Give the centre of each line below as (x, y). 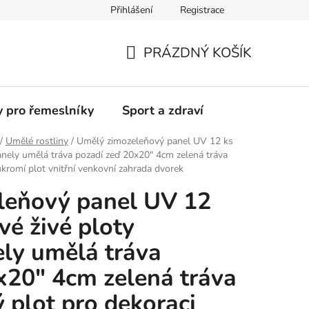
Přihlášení (131, 10)
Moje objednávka (54, 11)
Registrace (202, 10)
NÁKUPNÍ (156, 69)
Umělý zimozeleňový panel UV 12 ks (155, 141)
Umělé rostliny (37, 141)
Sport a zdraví (163, 110)
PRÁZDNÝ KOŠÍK (198, 53)
